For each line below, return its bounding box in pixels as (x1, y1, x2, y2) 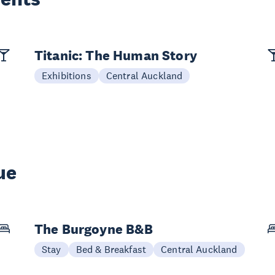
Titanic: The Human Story (34, 47, 197, 64)
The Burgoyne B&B (34, 220, 153, 238)
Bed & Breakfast (76, 243, 147, 255)
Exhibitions (42, 69, 91, 82)
